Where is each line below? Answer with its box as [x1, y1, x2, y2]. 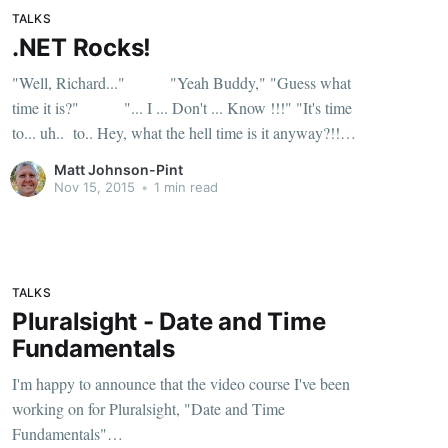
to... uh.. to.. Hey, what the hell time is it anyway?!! [11, 122, 340, 144]
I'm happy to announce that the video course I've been [11, 373, 350, 395]
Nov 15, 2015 [53, 178, 135, 195]
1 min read [149, 178, 218, 195]
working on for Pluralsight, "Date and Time [11, 398, 285, 420]
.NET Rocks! [11, 32, 152, 62]
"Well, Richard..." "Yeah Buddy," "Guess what [11, 72, 129, 94]
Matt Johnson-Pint [53, 160, 183, 178]
